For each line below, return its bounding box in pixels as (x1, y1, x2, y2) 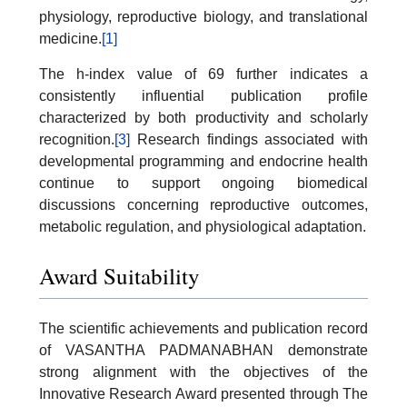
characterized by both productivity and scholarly (39, 110, 368, 125)
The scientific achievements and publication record (39, 320, 368, 336)
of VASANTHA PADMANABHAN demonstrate (39, 342, 368, 358)
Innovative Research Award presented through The (39, 385, 368, 402)
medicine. (39, 30, 102, 46)
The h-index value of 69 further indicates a (39, 66, 368, 82)
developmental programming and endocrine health (39, 154, 368, 169)
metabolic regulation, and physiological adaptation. (39, 219, 366, 234)
